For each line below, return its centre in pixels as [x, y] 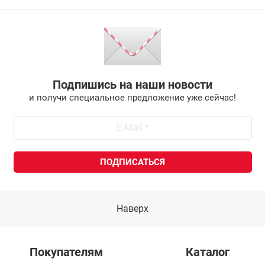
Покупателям [66, 252]
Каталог [208, 252]
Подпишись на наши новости [132, 85]
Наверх [132, 209]
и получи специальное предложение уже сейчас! [132, 98]
